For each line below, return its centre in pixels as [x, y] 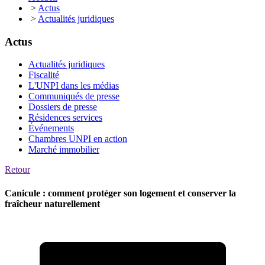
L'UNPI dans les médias [74, 86]
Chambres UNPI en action [78, 139]
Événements [51, 128]
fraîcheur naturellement [52, 203]
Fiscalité [44, 75]
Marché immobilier [64, 150]
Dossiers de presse [63, 107]
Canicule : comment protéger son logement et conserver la [120, 193]
